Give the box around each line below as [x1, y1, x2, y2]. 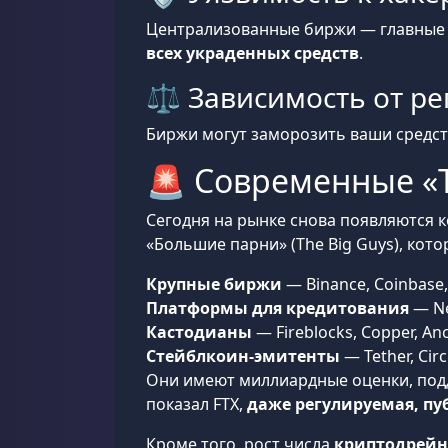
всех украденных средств [146, 42, 359, 64]
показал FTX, [146, 393, 247, 415]
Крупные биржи [146, 273, 282, 295]
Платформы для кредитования [146, 297, 409, 319]
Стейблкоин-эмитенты [146, 345, 340, 367]
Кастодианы [146, 321, 252, 343]
